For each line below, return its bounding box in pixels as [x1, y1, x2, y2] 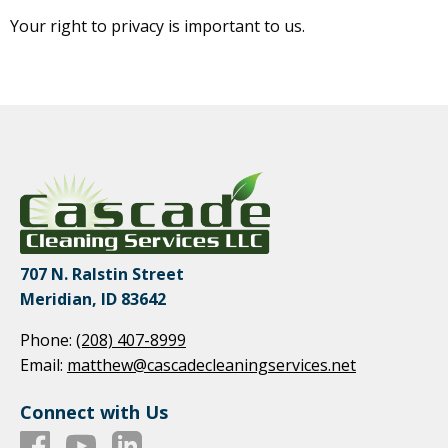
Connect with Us [20, 400, 168, 425]
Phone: [20, 329, 72, 352]
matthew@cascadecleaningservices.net [67, 354, 356, 377]
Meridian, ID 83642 [20, 288, 166, 311]
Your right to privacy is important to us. [10, 14, 309, 37]
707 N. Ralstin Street [20, 263, 184, 286]
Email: [20, 354, 63, 377]
